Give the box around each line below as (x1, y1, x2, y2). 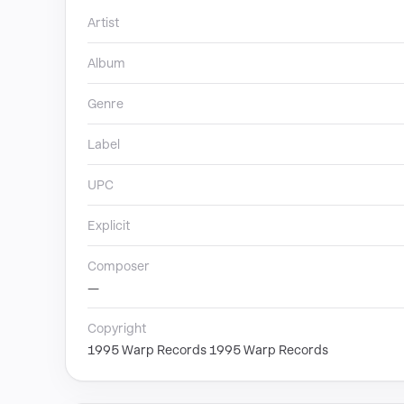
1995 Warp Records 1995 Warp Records (87, 343, 328, 357)
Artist (87, 15, 119, 30)
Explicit (87, 218, 130, 233)
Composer (87, 259, 150, 273)
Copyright (87, 321, 146, 335)
